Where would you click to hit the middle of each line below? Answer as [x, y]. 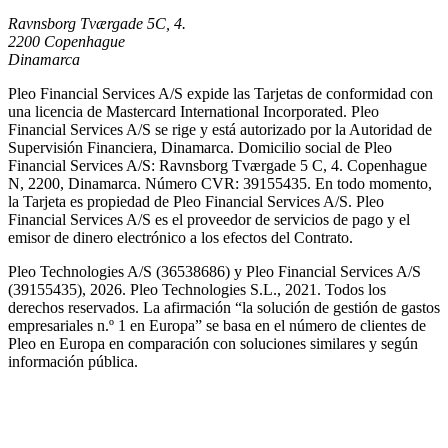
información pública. [73, 362]
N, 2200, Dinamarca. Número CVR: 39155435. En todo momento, [220, 184]
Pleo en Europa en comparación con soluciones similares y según [213, 344]
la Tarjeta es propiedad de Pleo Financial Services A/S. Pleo [196, 202]
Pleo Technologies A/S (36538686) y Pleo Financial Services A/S [214, 272]
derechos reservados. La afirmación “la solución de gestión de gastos [224, 308]
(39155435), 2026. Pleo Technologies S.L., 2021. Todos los [197, 290]
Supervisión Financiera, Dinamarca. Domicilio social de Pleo [200, 148]
